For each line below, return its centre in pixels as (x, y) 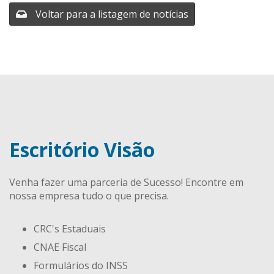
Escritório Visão (82, 149)
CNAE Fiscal (60, 247)
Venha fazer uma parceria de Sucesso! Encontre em (126, 183)
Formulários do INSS (81, 266)
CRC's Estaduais (70, 229)
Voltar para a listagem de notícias (111, 14)
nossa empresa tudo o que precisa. (89, 196)
